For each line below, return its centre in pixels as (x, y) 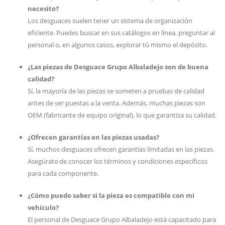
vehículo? (43, 207)
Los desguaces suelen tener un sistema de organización (110, 21)
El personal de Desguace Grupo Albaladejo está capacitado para (122, 219)
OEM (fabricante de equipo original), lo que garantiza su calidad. (122, 115)
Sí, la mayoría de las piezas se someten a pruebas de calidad (116, 91)
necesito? (43, 9)
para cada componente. (63, 173)
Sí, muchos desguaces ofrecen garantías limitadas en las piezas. (121, 149)
